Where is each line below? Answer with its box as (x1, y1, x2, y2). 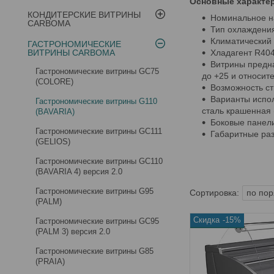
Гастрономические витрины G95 (35, 186, 154, 196)
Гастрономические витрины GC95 (35, 216, 159, 226)
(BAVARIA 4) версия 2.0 (35, 166, 122, 176)
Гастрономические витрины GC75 (35, 66, 159, 76)
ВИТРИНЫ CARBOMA (28, 47, 115, 57)
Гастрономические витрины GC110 (35, 156, 163, 166)
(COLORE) (35, 76, 73, 86)
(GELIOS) (35, 136, 70, 146)
